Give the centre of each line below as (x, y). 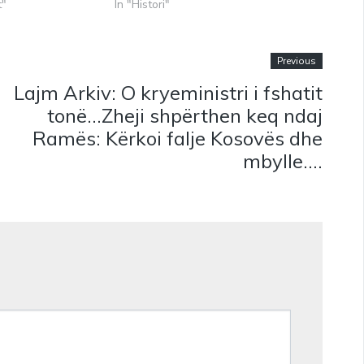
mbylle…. (283, 161)
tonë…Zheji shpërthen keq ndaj (185, 116)
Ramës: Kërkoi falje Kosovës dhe (178, 139)
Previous (297, 61)
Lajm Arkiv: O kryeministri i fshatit (169, 93)
